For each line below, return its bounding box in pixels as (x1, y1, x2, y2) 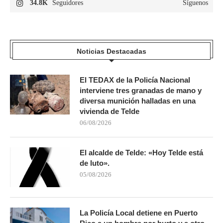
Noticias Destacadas (77, 47, 146, 55)
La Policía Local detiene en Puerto (80, 208, 198, 217)
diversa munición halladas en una (80, 96, 196, 105)
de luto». (80, 158, 110, 167)
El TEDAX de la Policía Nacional (80, 75, 190, 84)
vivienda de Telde (80, 107, 139, 115)
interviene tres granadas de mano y (80, 86, 202, 95)
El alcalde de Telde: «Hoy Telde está (80, 148, 203, 157)
